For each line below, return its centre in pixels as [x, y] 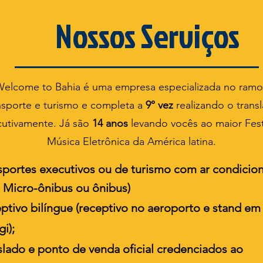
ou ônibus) [103, 188]
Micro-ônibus [38, 188]
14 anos [110, 123]
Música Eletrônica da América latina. [131, 141]
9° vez [159, 105]
